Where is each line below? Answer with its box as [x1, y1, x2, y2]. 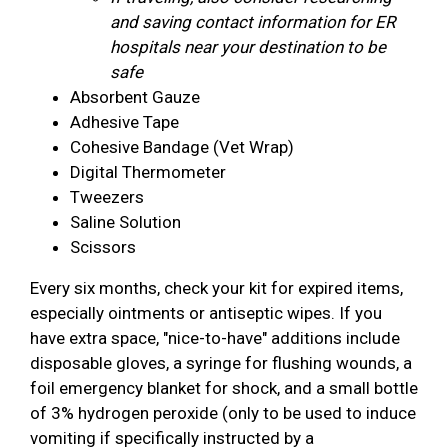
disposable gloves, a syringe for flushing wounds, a [30, 353, 412, 374]
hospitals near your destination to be [110, 37, 386, 58]
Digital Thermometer [70, 162, 226, 183]
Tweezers [70, 187, 144, 208]
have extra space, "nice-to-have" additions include [30, 328, 400, 349]
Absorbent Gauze [70, 87, 200, 108]
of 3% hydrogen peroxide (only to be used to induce [30, 403, 416, 424]
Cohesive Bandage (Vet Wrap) [70, 137, 294, 158]
